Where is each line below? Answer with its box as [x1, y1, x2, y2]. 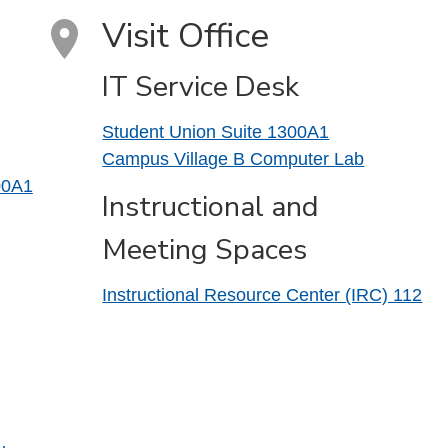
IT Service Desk [102, 66, 300, 106]
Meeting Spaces [102, 229, 308, 269]
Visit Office [102, 12, 270, 60]
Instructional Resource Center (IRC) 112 [102, 285, 423, 306]
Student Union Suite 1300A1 [102, 122, 330, 143]
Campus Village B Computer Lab [102, 149, 365, 170]
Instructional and [102, 186, 320, 226]
